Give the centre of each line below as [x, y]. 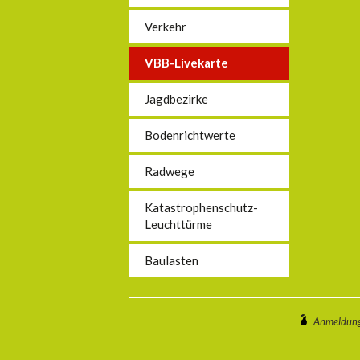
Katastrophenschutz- [201, 207]
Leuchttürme [178, 224]
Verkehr [166, 27]
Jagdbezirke [176, 99]
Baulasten [172, 260]
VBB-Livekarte [186, 63]
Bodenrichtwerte [190, 135]
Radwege [170, 171]
